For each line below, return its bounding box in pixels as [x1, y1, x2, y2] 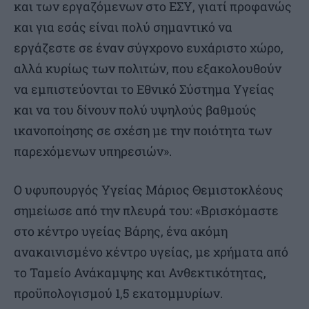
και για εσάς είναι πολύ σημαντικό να [14, 19, 232, 36]
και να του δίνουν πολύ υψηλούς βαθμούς [14, 101, 257, 119]
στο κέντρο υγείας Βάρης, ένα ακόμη [14, 223, 228, 240]
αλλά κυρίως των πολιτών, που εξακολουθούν [14, 60, 281, 77]
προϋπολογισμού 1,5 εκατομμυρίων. [14, 285, 223, 302]
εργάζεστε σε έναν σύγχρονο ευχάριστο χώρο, [14, 39, 283, 57]
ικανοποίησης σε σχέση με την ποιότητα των [14, 122, 272, 139]
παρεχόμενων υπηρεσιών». [14, 143, 172, 160]
